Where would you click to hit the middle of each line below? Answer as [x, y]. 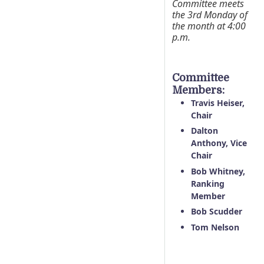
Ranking [208, 183]
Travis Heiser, [218, 103]
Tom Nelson [215, 227]
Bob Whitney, [218, 171]
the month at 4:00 [209, 26]
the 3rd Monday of [210, 15]
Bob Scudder [217, 212]
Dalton [204, 131]
